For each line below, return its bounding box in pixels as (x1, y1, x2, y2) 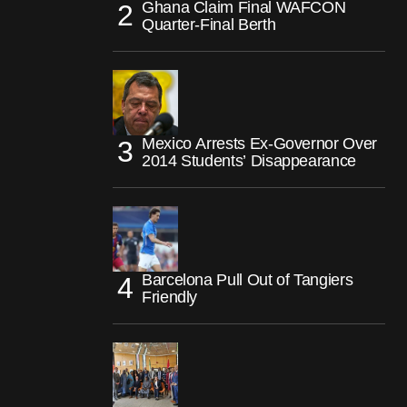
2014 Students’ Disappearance (142, 151, 356, 170)
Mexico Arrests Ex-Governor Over (142, 134, 377, 153)
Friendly (142, 287, 198, 306)
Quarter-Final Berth (142, 15, 276, 34)
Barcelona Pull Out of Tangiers (142, 270, 353, 289)
